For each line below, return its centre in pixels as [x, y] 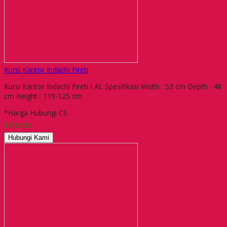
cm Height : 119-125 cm [45, 96]
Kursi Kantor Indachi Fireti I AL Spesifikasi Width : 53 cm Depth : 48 [113, 86]
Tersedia [18, 125]
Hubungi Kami [29, 137]
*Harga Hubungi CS [36, 112]
